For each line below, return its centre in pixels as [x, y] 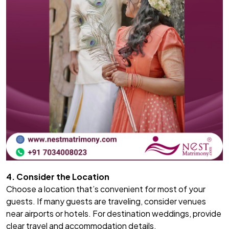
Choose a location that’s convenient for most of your [106, 189]
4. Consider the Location [58, 177]
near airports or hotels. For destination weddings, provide [114, 214]
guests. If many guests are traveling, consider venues [106, 201]
